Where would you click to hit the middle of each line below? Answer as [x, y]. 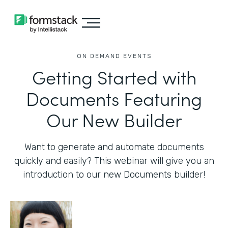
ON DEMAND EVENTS [114, 56]
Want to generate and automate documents [114, 147]
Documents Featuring [114, 98]
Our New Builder [114, 119]
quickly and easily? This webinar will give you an [114, 161]
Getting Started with [114, 77]
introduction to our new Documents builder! [114, 175]
